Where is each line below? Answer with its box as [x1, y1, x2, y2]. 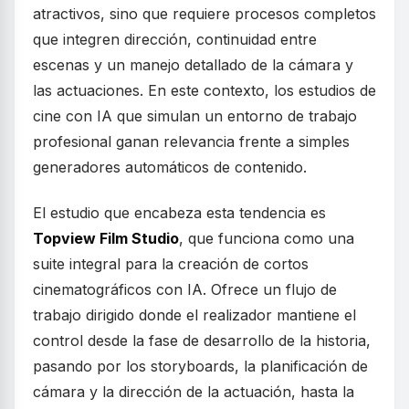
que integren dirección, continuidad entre [33, 30, 317, 49]
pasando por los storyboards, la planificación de [33, 357, 368, 376]
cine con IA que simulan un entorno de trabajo [33, 107, 357, 126]
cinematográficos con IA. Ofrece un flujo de [33, 280, 337, 299]
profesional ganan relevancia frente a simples [33, 132, 350, 152]
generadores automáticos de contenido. [33, 158, 307, 177]
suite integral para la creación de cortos [33, 255, 309, 274]
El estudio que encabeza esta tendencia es [33, 204, 326, 223]
